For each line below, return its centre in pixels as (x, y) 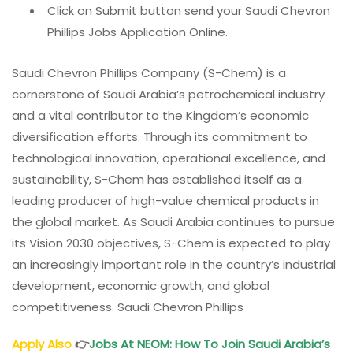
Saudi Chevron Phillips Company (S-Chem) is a (149, 72)
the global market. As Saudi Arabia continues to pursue (173, 221)
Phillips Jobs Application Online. (137, 32)
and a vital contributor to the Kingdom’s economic (160, 115)
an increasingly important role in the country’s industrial (174, 264)
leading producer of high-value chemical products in (165, 200)
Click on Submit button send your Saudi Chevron (189, 10)
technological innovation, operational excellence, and (169, 158)
